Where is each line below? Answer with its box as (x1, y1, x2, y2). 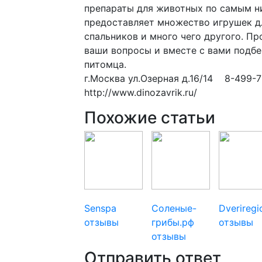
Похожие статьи (84, 107, 215, 127)
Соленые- (151, 202, 196, 214)
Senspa (84, 202, 116, 214)
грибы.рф (151, 216, 194, 228)
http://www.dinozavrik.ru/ (84, 86, 197, 98)
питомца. (84, 58, 126, 70)
